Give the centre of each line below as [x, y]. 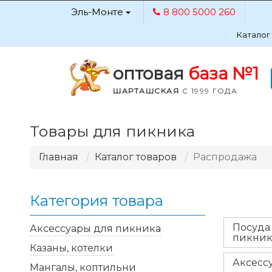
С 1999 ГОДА [208, 91]
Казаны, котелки [71, 248]
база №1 [223, 73]
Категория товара [96, 201]
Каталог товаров [135, 157]
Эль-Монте [98, 12]
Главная [58, 157]
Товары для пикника [112, 131]
